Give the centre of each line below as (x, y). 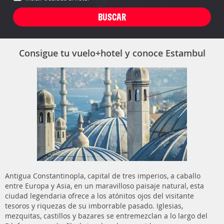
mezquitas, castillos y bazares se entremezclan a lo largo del (106, 216)
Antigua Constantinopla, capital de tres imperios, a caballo (103, 176)
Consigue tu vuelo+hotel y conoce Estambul (112, 53)
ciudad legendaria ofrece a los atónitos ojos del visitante (99, 196)
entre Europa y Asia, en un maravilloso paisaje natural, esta (104, 186)
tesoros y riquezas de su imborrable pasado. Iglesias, (94, 206)
